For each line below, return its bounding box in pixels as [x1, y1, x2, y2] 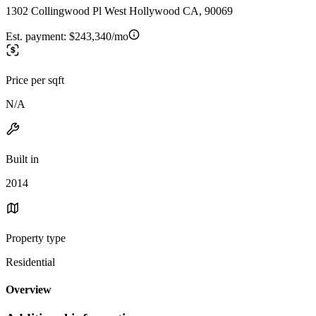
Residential [6, 255, 55, 268]
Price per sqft [6, 73, 64, 86]
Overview [6, 284, 51, 296]
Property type [6, 231, 66, 244]
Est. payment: [6, 30, 69, 42]
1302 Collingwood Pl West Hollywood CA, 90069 [6, 4, 233, 17]
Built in [6, 152, 39, 165]
